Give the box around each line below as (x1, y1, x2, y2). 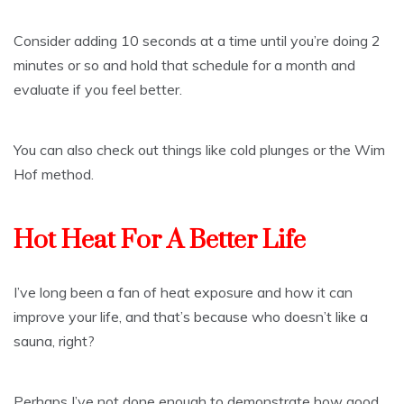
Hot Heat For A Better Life (14, 224, 306, 256)
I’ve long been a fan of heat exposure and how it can (14, 282, 353, 301)
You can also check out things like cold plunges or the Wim (14, 140, 385, 159)
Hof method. (14, 164, 94, 183)
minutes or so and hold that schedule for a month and (14, 55, 355, 74)
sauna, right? (14, 331, 95, 350)
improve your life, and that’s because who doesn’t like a (14, 307, 368, 326)
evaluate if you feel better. (14, 79, 182, 98)
